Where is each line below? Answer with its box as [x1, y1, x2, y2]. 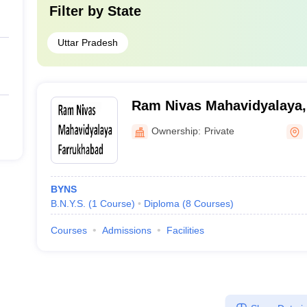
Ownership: [151, 125, 201, 136]
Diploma [143, 198, 180, 209]
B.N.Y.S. [50, 198, 86, 209]
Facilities [166, 225, 204, 236]
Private [204, 125, 234, 136]
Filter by [49, 3, 108, 19]
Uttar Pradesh [57, 37, 118, 48]
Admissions [101, 225, 151, 236]
